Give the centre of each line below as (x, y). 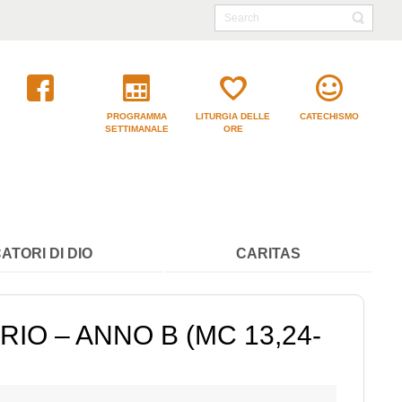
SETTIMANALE (136, 129)
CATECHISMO (330, 116)
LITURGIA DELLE (233, 116)
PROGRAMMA (136, 116)
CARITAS (268, 253)
